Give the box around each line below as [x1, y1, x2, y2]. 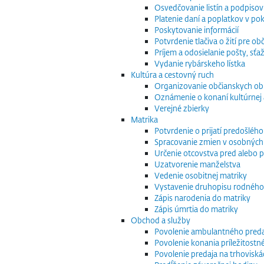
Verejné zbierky [154, 103, 209, 113]
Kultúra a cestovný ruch [131, 70, 214, 80]
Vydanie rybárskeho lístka [154, 58, 245, 68]
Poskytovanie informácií [154, 25, 239, 35]
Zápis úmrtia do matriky [154, 204, 238, 214]
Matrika [131, 114, 158, 124]
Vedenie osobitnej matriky [154, 170, 247, 180]
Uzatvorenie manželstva [154, 159, 240, 169]
